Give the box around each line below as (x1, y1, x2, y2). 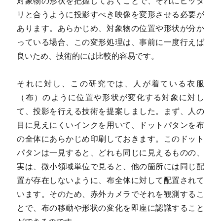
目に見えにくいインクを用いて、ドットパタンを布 (17, 119, 204, 130)
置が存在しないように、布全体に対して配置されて (17, 175, 204, 185)
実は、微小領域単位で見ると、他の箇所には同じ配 (17, 161, 204, 171)
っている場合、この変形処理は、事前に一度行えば (17, 37, 204, 47)
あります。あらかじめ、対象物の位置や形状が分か (17, 23, 204, 33)
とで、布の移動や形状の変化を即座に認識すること (17, 202, 204, 213)
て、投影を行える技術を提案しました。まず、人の (17, 106, 204, 116)
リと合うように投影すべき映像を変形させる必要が (17, 9, 204, 19)
